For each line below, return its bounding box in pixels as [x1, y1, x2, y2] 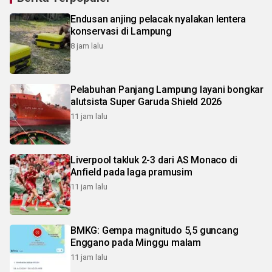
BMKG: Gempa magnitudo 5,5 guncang [70, 224, 239, 236]
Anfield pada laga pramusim [70, 166, 192, 178]
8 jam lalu [70, 41, 103, 50]
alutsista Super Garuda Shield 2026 [70, 95, 222, 107]
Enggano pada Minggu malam [70, 236, 201, 248]
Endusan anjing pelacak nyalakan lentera [70, 13, 246, 25]
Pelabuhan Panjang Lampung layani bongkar [70, 83, 263, 95]
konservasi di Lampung [70, 25, 172, 37]
